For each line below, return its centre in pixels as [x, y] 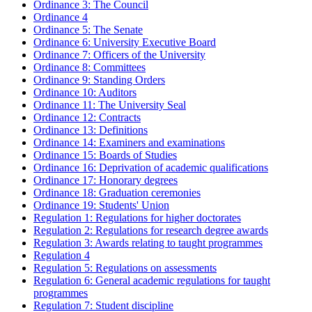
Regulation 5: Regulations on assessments [125, 268]
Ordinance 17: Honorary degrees [106, 180]
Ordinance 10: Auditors [85, 92]
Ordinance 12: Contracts [87, 117]
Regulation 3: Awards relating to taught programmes [148, 243]
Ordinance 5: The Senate [88, 30]
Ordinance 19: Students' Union [101, 205]
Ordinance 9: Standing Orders [99, 80]
